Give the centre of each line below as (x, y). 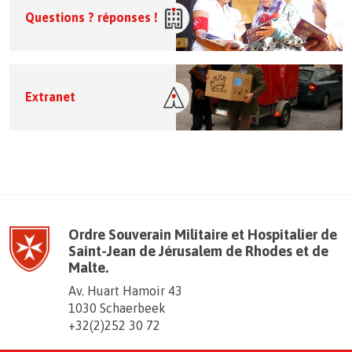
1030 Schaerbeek (117, 308)
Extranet (50, 97)
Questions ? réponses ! (92, 18)
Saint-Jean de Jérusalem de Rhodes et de (198, 251)
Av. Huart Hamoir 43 (125, 290)
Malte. (88, 267)
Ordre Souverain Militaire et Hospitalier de (202, 234)
